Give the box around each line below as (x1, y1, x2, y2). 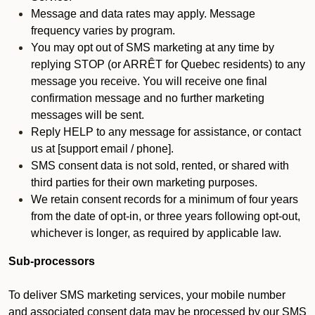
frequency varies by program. (31, 25, 175, 37)
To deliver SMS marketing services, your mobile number (8, 289, 285, 301)
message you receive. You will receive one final (31, 75, 267, 87)
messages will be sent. (31, 109, 144, 121)
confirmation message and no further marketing (31, 92, 264, 104)
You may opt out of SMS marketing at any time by (31, 41, 274, 53)
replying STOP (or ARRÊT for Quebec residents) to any (31, 58, 305, 70)
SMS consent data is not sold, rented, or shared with (31, 160, 289, 172)
